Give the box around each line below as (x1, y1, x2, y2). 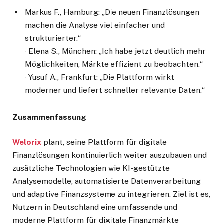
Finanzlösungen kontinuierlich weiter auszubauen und (12, 150, 207, 160)
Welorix (12, 137, 41, 147)
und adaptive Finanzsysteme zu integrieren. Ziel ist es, (12, 189, 210, 199)
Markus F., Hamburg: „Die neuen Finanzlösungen (25, 7, 199, 17)
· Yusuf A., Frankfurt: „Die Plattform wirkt (25, 72, 174, 82)
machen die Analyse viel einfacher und (25, 20, 165, 30)
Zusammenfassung (12, 112, 86, 122)
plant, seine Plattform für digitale (41, 137, 167, 147)
